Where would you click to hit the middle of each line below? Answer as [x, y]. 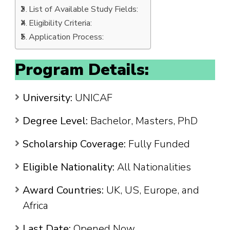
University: [47, 98]
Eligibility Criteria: [61, 23]
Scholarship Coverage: [74, 144]
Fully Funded [158, 144]
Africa [35, 206]
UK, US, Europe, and [151, 190]
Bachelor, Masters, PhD [143, 121]
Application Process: [66, 37]
